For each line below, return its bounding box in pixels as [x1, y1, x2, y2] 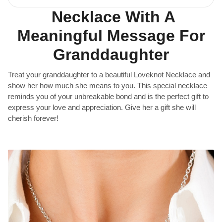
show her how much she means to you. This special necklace [8, 81, 207, 90]
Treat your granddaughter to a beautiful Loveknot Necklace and [8, 70, 210, 79]
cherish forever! [8, 114, 58, 123]
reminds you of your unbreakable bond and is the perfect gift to [8, 92, 209, 101]
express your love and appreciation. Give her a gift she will [8, 103, 196, 112]
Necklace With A [47, 8, 175, 26]
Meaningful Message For [17, 27, 205, 45]
